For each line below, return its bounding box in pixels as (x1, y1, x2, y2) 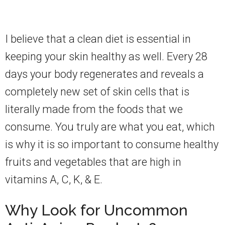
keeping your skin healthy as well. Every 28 (5, 50, 207, 63)
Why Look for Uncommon (5, 201, 188, 219)
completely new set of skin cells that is (5, 85, 189, 98)
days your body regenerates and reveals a (5, 68, 204, 81)
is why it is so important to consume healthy (5, 138, 218, 151)
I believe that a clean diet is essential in (5, 33, 191, 46)
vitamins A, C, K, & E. (5, 173, 102, 186)
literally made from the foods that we (5, 103, 183, 116)
